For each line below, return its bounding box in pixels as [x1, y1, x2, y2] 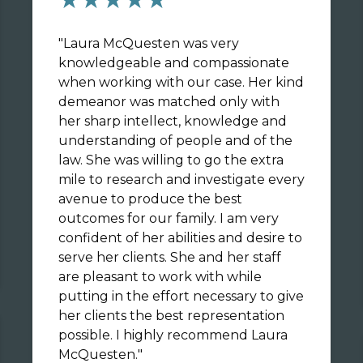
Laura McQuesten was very [63, 36, 239, 51]
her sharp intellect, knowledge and [58, 113, 287, 129]
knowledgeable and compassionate [58, 55, 289, 70]
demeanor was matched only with [58, 94, 280, 109]
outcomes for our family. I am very [58, 211, 220, 226]
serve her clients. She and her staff [58, 250, 281, 265]
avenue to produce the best [58, 191, 242, 207]
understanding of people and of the [58, 133, 293, 148]
